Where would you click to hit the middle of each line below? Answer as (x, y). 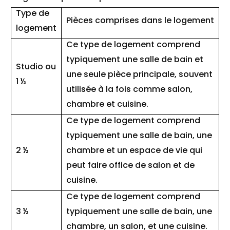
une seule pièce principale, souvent (139, 74)
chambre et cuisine (106, 104)
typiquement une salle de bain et (135, 59)
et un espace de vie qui (154, 150)
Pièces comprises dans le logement (140, 20)
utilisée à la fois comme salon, (129, 89)
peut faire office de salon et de (130, 165)
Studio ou (36, 66)
